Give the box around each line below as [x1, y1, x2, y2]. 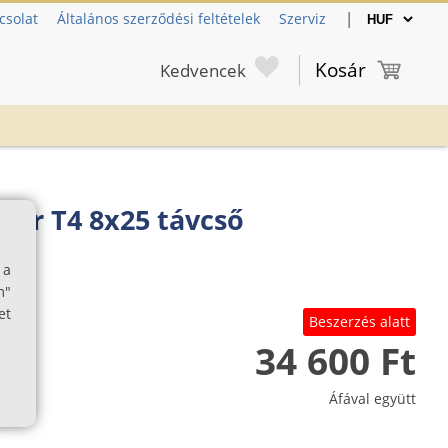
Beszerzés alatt [309, 311, 410, 331]
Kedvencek [160, 58, 246, 82]
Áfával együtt [329, 388, 416, 408]
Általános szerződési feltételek [57, 9, 260, 28]
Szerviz [279, 9, 326, 28]
